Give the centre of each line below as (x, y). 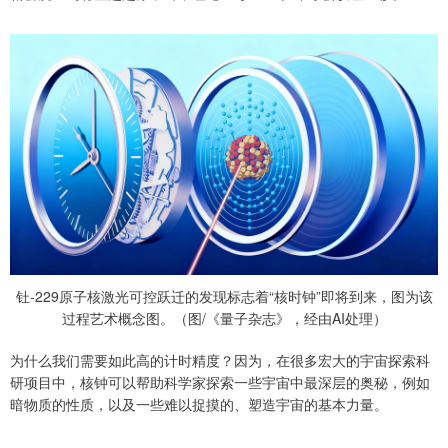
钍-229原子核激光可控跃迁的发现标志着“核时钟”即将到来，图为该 (224, 295)
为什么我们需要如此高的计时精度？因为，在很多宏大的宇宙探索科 (220, 359)
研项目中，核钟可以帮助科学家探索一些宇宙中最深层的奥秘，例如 (220, 381)
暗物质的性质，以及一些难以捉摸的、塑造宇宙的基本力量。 (199, 403)
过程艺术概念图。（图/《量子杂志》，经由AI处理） (224, 317)
